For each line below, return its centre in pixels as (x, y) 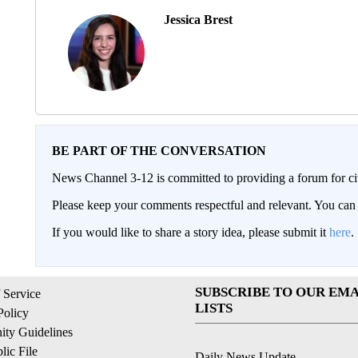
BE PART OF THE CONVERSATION (159, 150)
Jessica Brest (198, 19)
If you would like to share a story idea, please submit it (190, 232)
